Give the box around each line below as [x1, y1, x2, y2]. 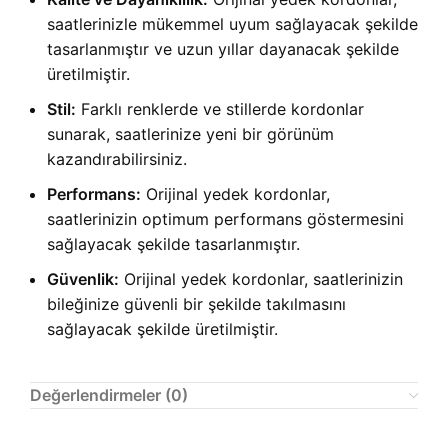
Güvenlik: [47, 269, 119, 290]
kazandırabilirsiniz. [47, 149, 187, 170]
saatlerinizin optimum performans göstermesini [47, 209, 404, 230]
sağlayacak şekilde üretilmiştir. [47, 319, 278, 340]
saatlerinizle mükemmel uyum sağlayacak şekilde [47, 14, 418, 35]
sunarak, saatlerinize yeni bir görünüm [47, 124, 334, 145]
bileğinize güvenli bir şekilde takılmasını [47, 294, 346, 315]
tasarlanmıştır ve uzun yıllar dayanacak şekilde [47, 39, 399, 60]
